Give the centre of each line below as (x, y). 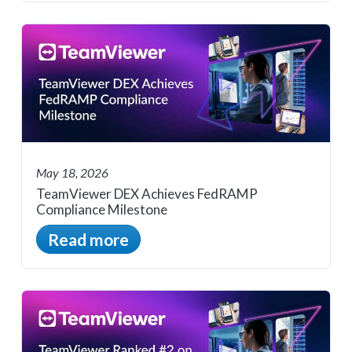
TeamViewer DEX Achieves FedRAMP (147, 193)
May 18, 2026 (72, 173)
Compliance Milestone (102, 209)
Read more (88, 239)
